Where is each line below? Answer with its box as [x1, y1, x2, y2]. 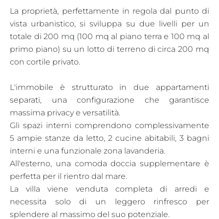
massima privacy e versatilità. [10, 108, 120, 117]
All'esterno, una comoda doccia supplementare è [10, 158, 209, 168]
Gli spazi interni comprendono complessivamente [10, 120, 209, 130]
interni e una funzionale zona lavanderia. [10, 146, 165, 155]
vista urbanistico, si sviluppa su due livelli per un [10, 19, 209, 28]
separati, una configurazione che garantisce [10, 95, 209, 105]
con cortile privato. [10, 57, 80, 66]
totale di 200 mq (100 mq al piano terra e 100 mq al [10, 31, 209, 41]
